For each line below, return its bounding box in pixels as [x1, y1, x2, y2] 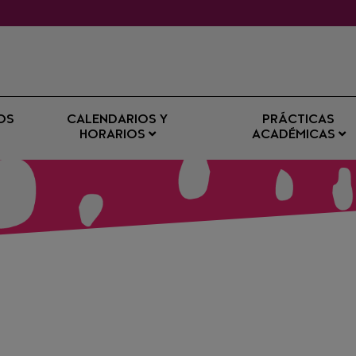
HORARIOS [79, 130, 149, 141]
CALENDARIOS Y [67, 114, 168, 126]
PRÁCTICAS [262, 114, 335, 126]
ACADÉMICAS [251, 130, 339, 141]
